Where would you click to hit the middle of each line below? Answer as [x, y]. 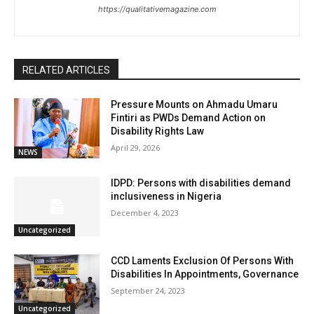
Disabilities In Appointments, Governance [205, 274]
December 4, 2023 [145, 212]
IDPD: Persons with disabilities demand [201, 183]
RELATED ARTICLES [66, 70]
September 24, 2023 [148, 291]
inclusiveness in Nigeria [166, 196]
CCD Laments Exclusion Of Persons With [203, 261]
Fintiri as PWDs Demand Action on [189, 118]
